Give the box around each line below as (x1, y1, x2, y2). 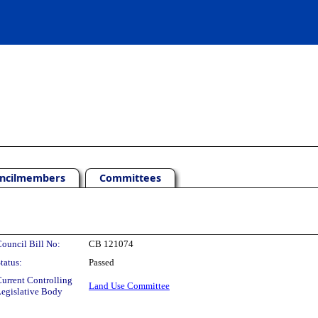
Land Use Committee (89, 280, 170, 291)
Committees (99, 171, 161, 185)
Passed (89, 257, 114, 268)
